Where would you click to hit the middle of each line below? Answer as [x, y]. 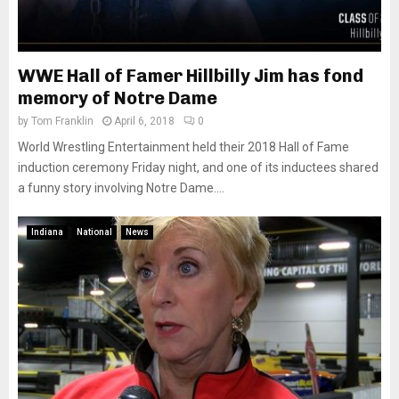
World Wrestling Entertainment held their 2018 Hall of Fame [183, 147]
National [94, 232]
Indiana [47, 232]
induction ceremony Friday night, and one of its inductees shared [198, 167]
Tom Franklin [62, 121]
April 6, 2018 [144, 121]
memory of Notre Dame [118, 98]
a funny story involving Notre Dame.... [121, 188]
